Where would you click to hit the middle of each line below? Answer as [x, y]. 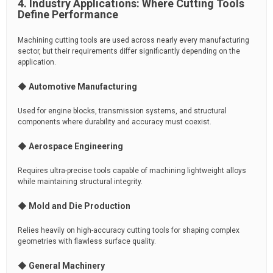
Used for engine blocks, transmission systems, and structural [122, 111]
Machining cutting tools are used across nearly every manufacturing [133, 40]
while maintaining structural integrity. [80, 182]
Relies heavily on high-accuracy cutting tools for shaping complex [129, 230]
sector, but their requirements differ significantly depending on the [129, 51]
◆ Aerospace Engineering [70, 146]
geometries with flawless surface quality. [87, 241]
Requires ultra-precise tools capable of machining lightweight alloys [132, 171]
